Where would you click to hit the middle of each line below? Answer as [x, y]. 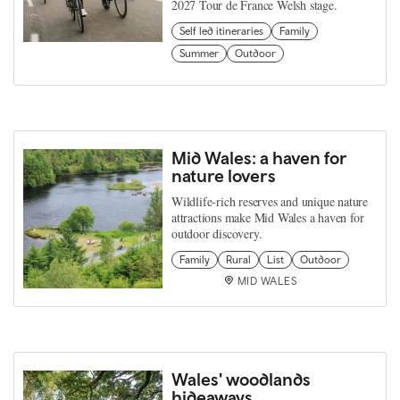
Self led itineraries [221, 31]
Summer [199, 53]
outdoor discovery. [217, 233]
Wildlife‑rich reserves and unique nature [270, 201]
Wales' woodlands [241, 379]
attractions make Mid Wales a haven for [268, 217]
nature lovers [224, 175]
